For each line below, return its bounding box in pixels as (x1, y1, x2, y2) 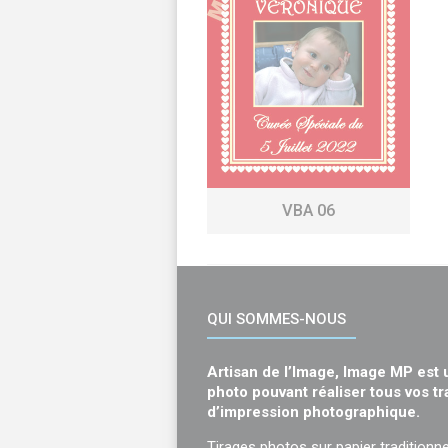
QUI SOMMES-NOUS (207, 310, 346, 329)
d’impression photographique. (207, 403, 420, 422)
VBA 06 (281, 201, 335, 221)
